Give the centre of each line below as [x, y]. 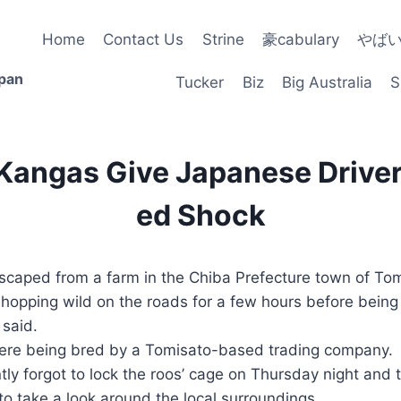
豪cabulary [301, 40]
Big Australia [327, 82]
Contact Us [144, 40]
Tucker [200, 82]
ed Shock [200, 216]
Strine [223, 40]
